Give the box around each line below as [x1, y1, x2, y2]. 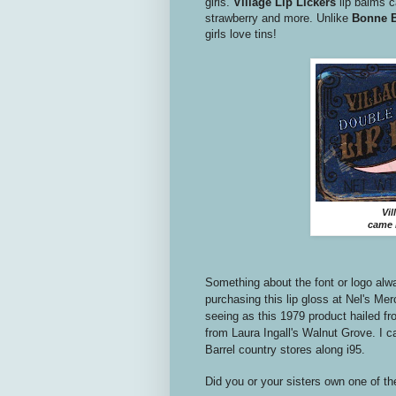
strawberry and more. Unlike [205, 11, 352, 26]
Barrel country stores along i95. [205, 342, 365, 356]
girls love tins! [205, 27, 277, 42]
